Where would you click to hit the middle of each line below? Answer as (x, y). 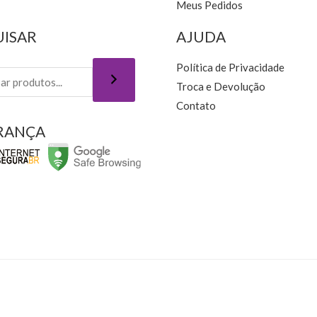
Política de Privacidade (230, 67)
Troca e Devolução (221, 86)
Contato (196, 105)
